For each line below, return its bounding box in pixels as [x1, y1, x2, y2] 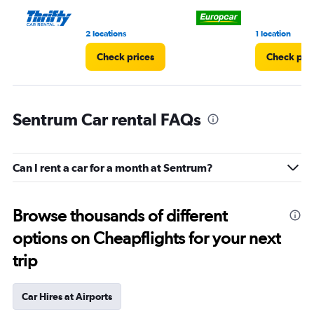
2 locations [86, 29, 126, 39]
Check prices [97, 51, 154, 62]
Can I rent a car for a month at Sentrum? [13, 161, 213, 174]
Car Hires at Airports [22, 291, 112, 302]
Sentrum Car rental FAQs [13, 109, 201, 129]
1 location [255, 29, 291, 39]
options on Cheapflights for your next [13, 228, 280, 248]
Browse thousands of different [13, 205, 227, 226]
